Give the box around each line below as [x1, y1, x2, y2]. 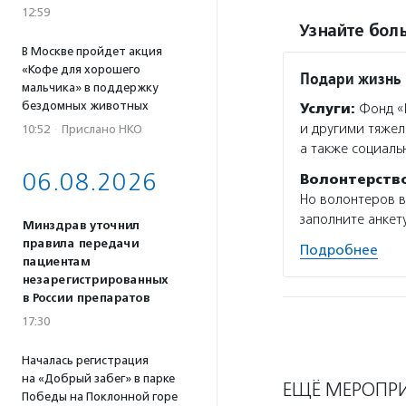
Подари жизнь [300, 68, 401, 89]
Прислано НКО [62, 122, 142, 136]
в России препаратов [22, 291, 150, 305]
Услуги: [300, 101, 355, 117]
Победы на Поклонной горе [22, 390, 178, 403]
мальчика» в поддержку [22, 81, 158, 94]
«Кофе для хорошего [22, 63, 140, 76]
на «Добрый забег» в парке [22, 372, 175, 385]
